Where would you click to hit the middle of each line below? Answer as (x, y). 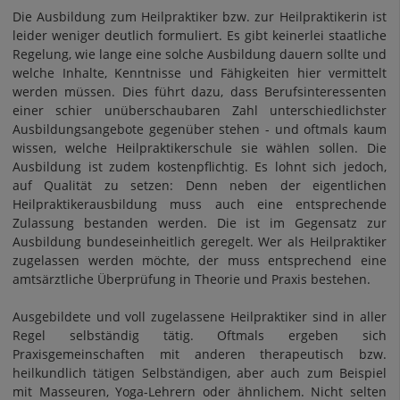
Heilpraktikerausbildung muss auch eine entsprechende (200, 204)
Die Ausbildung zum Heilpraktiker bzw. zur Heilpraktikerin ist (200, 17)
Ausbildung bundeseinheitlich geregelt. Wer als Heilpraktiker (200, 242)
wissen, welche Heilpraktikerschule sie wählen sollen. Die (200, 148)
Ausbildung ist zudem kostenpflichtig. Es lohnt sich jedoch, (200, 167)
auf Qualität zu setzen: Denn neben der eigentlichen (200, 185)
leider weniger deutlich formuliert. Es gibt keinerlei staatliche (200, 35)
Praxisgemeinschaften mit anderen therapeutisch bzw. (200, 354)
